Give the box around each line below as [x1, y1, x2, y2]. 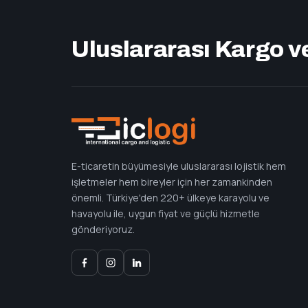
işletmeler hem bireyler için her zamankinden [71, 175, 272, 188]
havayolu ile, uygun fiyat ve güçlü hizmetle [71, 207, 260, 220]
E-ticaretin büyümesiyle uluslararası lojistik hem [71, 159, 286, 173]
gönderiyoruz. [71, 223, 135, 236]
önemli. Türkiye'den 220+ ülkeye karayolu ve [71, 191, 269, 204]
